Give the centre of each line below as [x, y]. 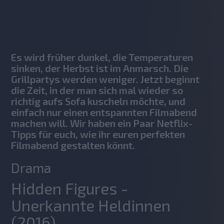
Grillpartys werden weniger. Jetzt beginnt [105, 79]
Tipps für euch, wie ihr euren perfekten [98, 134]
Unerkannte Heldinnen [91, 205]
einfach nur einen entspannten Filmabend [104, 112]
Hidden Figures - [70, 188]
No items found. [45, 23]
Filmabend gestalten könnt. [73, 145]
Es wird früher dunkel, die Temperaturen [102, 57]
